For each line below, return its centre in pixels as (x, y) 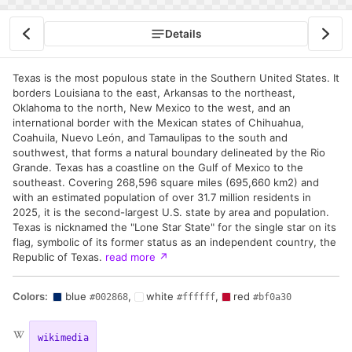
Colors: (30, 296)
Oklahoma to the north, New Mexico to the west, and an (152, 108)
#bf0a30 (272, 297)
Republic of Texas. (59, 257)
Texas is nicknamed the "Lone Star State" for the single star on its (174, 227)
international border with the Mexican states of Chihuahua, (158, 123)
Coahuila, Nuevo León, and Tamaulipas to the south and (150, 137)
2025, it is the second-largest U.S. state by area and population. (171, 212)
